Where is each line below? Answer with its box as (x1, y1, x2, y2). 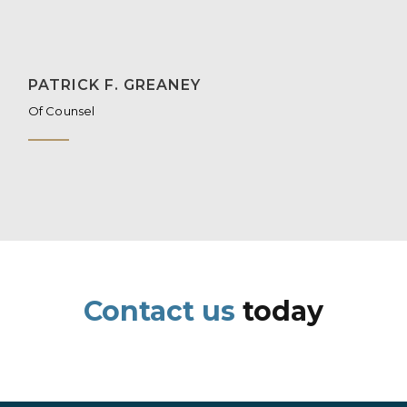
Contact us (84, 293, 235, 328)
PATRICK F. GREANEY (27, 75, 201, 94)
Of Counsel (27, 103, 95, 118)
